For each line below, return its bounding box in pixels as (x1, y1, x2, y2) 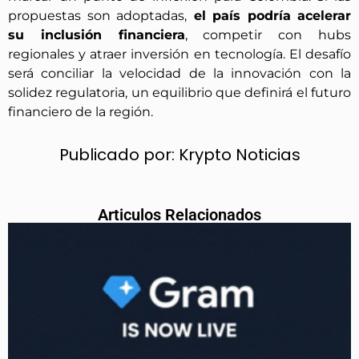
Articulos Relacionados (98, 204, 261, 224)
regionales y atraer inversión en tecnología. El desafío (8, 46, 351, 62)
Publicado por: (58, 143, 179, 166)
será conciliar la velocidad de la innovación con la (8, 65, 351, 81)
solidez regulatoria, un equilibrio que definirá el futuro (8, 84, 351, 100)
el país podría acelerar (187, 7, 351, 23)
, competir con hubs (184, 26, 352, 42)
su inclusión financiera (8, 26, 185, 42)
